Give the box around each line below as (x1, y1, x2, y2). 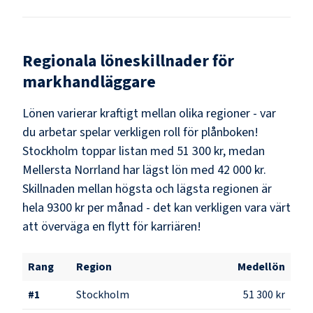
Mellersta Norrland (22, 161, 120, 179)
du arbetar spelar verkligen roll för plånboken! (22, 123, 259, 141)
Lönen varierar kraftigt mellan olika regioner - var (22, 104, 276, 122)
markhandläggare (22, 69, 156, 94)
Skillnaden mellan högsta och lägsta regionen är (22, 180, 272, 198)
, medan (223, 142, 265, 160)
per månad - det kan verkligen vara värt (87, 198, 291, 217)
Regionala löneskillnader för (22, 48, 234, 73)
